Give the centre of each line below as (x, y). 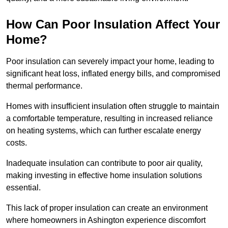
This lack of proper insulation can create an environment (107, 208)
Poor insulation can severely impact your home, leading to (110, 62)
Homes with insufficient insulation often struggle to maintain (113, 106)
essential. (24, 188)
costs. (17, 143)
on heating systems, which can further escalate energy (104, 131)
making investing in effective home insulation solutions (104, 176)
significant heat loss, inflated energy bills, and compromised (113, 74)
